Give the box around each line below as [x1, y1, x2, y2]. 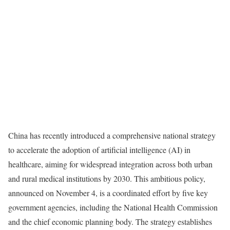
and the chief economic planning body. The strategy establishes [8, 216, 212, 227]
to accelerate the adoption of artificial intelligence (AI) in [8, 144, 190, 155]
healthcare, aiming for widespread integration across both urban [8, 159, 213, 169]
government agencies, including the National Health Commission [8, 202, 218, 213]
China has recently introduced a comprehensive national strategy [8, 130, 216, 141]
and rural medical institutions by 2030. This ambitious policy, [8, 173, 205, 184]
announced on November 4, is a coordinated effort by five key [8, 187, 208, 198]
